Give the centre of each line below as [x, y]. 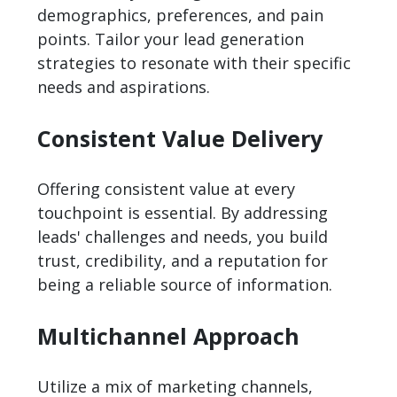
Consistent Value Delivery [180, 139]
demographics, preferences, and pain [181, 16]
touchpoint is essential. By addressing [183, 213]
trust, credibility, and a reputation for [183, 261]
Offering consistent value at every [167, 189]
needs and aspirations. [124, 87]
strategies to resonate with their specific [195, 63]
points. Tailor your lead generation [171, 39]
